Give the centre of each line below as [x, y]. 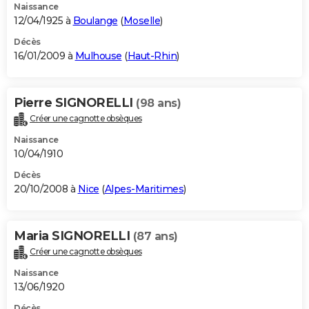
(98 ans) [158, 103]
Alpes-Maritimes [144, 189]
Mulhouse [98, 56]
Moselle [141, 21]
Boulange [95, 21]
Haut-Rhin [152, 56]
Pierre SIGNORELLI [75, 103]
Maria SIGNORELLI [73, 236]
